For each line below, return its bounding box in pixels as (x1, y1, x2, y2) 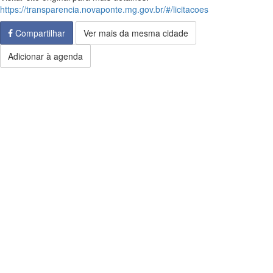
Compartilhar (13, 27, 65, 39)
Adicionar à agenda (8, 50, 83, 62)
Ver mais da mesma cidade (83, 27, 188, 39)
